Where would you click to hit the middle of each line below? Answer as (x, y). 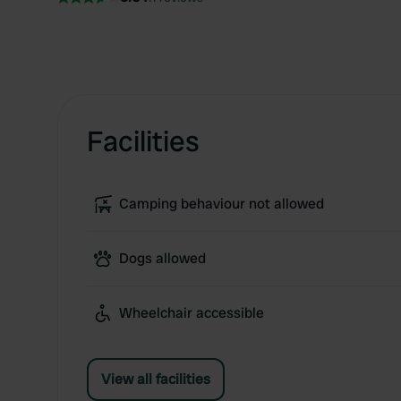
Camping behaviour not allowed (222, 204)
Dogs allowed (162, 258)
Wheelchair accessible (192, 313)
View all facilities (156, 379)
